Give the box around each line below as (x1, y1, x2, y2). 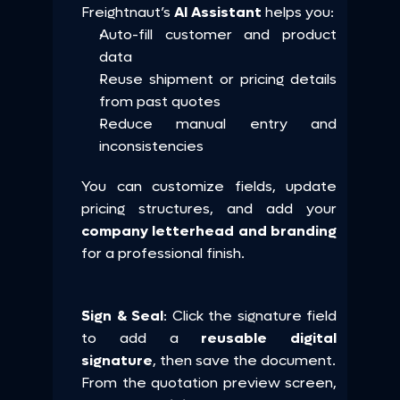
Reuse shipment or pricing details (99, 70, 337, 88)
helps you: (262, 3, 334, 21)
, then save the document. (153, 351, 336, 370)
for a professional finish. (81, 244, 245, 262)
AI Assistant (174, 3, 262, 21)
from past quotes (99, 92, 221, 111)
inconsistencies (99, 137, 204, 155)
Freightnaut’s (81, 3, 174, 21)
